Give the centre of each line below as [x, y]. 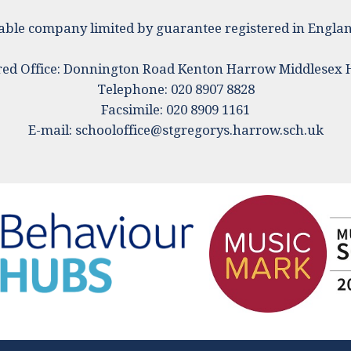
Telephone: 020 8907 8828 [175, 90]
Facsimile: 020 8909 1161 [175, 110]
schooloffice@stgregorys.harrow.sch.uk [199, 130]
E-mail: [51, 130]
